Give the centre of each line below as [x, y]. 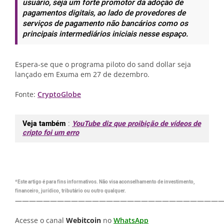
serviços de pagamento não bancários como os [105, 24]
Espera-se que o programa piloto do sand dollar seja [103, 64]
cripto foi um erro [51, 133]
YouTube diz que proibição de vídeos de [136, 124]
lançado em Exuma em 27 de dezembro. [82, 74]
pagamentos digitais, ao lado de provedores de [104, 13]
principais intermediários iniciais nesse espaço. [105, 34]
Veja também [44, 124]
